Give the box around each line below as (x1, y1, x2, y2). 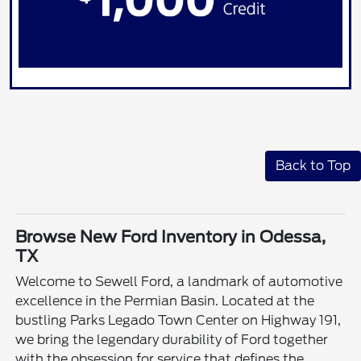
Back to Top (276, 157, 351, 173)
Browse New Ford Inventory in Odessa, (15, 226, 326, 247)
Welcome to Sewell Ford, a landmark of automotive (15, 273, 343, 289)
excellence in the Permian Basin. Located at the (15, 293, 315, 309)
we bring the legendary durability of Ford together (15, 331, 329, 347)
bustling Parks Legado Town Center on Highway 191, (15, 312, 342, 328)
